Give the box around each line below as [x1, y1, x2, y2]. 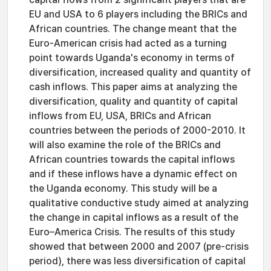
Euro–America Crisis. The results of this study [29, 226, 235, 238]
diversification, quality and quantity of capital [29, 96, 238, 107]
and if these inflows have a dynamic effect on [29, 168, 237, 180]
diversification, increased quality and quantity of [29, 67, 251, 78]
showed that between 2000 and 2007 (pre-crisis [29, 241, 249, 252]
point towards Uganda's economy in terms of [29, 52, 235, 64]
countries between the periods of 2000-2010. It [29, 125, 246, 136]
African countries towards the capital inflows [29, 154, 235, 165]
